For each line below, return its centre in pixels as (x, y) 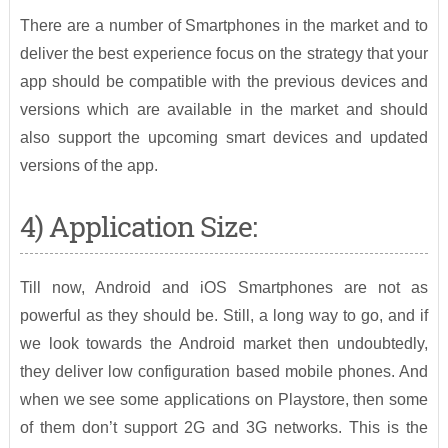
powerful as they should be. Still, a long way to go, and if (224, 316)
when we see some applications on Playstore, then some (224, 400)
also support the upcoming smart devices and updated (224, 138)
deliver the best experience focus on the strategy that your (224, 54)
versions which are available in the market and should (224, 110)
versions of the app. (88, 166)
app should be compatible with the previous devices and (224, 82)
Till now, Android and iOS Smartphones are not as (224, 288)
